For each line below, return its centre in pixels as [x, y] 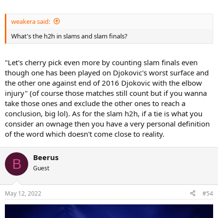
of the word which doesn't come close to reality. [85, 134]
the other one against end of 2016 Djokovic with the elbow [103, 83]
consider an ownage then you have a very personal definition [107, 124]
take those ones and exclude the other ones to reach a [95, 103]
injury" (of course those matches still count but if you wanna [106, 93]
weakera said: [31, 21]
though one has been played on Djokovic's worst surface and [107, 73]
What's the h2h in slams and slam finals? [69, 36]
